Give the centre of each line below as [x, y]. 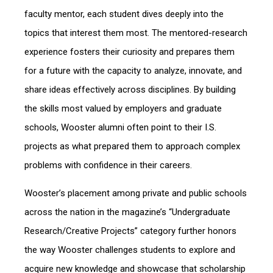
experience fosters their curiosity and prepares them [129, 52]
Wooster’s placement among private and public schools [136, 193]
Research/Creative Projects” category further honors [130, 231]
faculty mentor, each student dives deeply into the [124, 14]
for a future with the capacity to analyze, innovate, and [133, 71]
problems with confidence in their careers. [108, 165]
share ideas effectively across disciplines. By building [130, 90]
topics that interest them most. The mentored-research [136, 33]
